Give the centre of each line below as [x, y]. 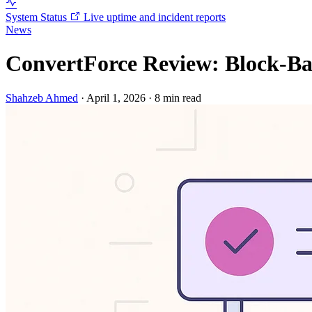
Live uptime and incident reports [155, 17]
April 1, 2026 [116, 97]
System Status [38, 17]
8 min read [178, 97]
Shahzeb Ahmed [42, 97]
